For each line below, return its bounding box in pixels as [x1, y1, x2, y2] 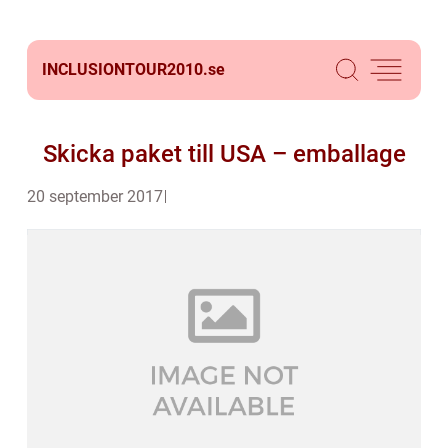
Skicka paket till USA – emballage [42, 140, 406, 168]
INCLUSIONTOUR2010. [42, 60, 208, 79]
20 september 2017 [27, 187, 163, 206]
